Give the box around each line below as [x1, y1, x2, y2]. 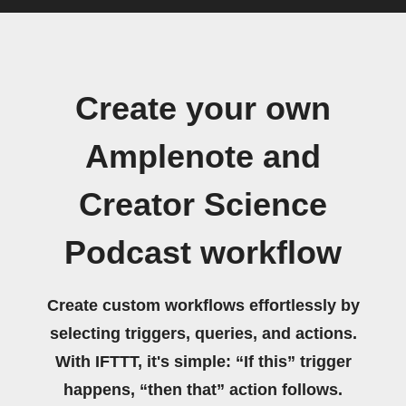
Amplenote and [85, 139, 321, 175]
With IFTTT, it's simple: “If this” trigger [54, 353, 352, 371]
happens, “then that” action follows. [63, 381, 343, 399]
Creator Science [79, 187, 327, 223]
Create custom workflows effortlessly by [46, 296, 360, 314]
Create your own [75, 91, 331, 127]
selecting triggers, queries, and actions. [49, 324, 357, 343]
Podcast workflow [64, 235, 342, 271]
